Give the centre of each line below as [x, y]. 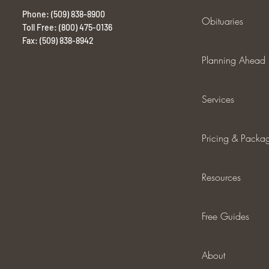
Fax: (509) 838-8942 [58, 41]
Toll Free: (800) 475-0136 [67, 27]
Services [218, 99]
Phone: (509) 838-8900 [63, 14]
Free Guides [225, 216]
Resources [221, 177]
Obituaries [222, 21]
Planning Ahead [233, 60]
